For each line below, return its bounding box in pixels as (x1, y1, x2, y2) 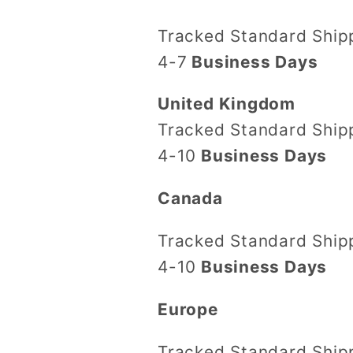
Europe (158, 299, 218, 319)
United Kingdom (158, 94, 300, 114)
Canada (158, 188, 223, 209)
